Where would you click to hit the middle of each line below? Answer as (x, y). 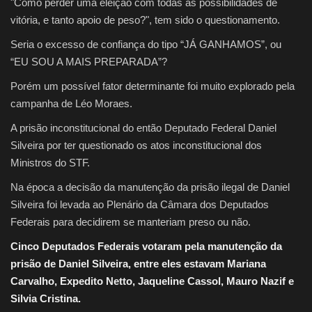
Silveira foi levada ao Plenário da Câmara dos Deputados (140, 205)
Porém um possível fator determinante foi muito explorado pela (153, 86)
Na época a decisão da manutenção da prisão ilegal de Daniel (150, 187)
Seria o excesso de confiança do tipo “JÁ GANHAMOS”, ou (146, 45)
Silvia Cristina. (46, 299)
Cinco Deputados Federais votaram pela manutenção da (146, 247)
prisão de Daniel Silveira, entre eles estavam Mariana (138, 264)
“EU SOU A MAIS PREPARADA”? (89, 62)
